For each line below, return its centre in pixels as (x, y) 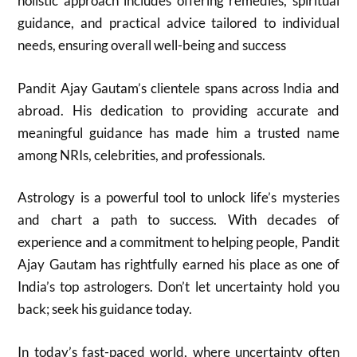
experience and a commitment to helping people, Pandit (178, 242)
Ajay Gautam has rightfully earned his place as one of (178, 264)
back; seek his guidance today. (105, 309)
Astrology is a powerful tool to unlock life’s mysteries (178, 197)
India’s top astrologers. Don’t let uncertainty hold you (178, 286)
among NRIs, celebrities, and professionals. (142, 155)
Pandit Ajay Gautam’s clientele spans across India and (178, 88)
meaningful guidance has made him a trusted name (178, 132)
